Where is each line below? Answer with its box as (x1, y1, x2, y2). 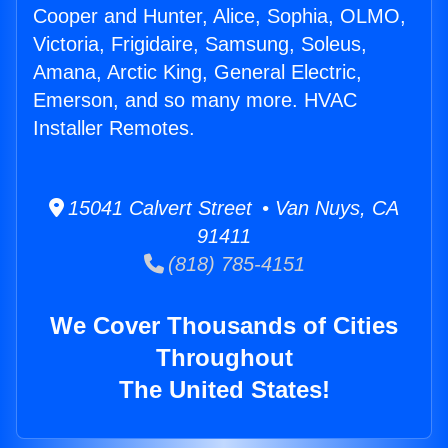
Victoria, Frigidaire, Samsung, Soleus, (33, 33, 367, 56)
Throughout (155, 344, 293, 372)
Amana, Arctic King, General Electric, (33, 61, 362, 84)
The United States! (118, 376, 330, 404)
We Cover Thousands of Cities (50, 312, 398, 340)
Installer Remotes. (33, 117, 195, 140)
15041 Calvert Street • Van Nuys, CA (64, 197, 399, 220)
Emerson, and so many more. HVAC (33, 89, 357, 112)
